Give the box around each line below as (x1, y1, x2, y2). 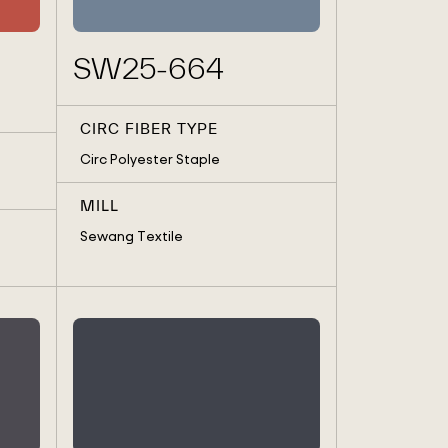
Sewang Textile (79, 227, 183, 245)
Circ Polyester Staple (79, 150, 220, 168)
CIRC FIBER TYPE (79, 120, 218, 138)
